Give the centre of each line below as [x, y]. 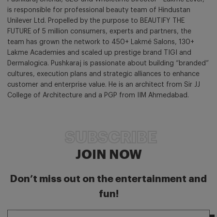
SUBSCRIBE [111, 138]
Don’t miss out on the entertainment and [108, 179]
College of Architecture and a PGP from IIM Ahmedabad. [98, 95]
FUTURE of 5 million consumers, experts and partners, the [99, 31]
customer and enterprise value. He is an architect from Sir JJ [104, 85]
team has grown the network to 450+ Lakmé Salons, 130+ [101, 42]
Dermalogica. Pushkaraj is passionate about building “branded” [108, 63]
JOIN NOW [108, 155]
